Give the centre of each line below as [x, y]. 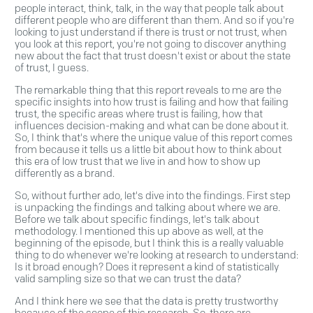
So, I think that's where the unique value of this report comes [154, 137]
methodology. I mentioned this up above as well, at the [139, 231]
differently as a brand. [65, 173]
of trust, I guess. [52, 67]
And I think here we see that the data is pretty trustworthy [146, 301]
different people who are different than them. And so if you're [154, 20]
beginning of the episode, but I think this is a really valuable [149, 243]
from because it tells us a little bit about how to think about [148, 149]
